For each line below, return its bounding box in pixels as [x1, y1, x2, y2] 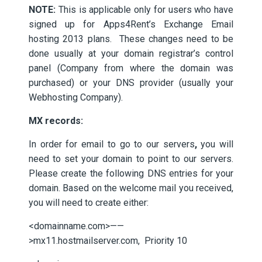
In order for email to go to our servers [29, 139, 195, 150]
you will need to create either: [29, 197, 149, 208]
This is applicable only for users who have [58, 4, 233, 15]
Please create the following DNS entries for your [29, 168, 233, 179]
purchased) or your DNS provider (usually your [29, 77, 233, 88]
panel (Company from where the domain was [29, 63, 233, 74]
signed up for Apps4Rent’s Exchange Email [29, 19, 233, 30]
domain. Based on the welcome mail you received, [29, 182, 233, 194]
